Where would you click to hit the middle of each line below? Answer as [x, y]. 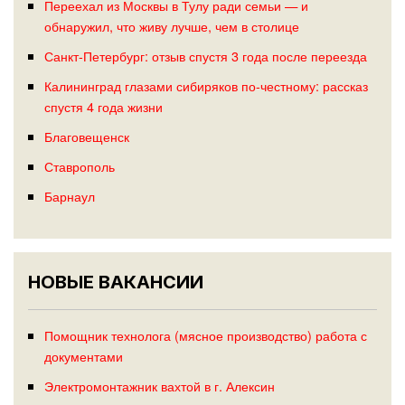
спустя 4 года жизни [103, 106]
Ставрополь [79, 165]
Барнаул [69, 195]
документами [83, 356]
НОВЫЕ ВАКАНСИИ [116, 283]
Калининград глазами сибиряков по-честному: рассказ [206, 85]
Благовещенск [86, 136]
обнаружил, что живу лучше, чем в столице [171, 25]
